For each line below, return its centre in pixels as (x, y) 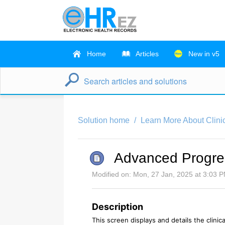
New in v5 (203, 54)
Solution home (105, 121)
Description (119, 207)
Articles (146, 54)
